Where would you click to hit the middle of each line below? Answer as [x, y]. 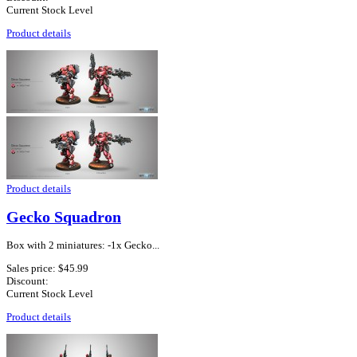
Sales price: [32, 268]
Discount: [27, 280]
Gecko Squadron [64, 217]
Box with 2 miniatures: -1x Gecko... [83, 245]
